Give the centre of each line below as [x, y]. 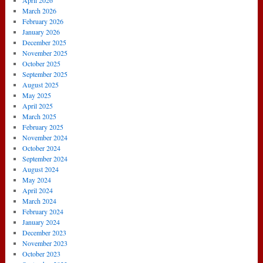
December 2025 [44, 43]
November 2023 [45, 243]
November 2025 [45, 53]
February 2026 [43, 21]
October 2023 [41, 254]
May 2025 [37, 95]
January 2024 [41, 222]
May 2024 [37, 180]
